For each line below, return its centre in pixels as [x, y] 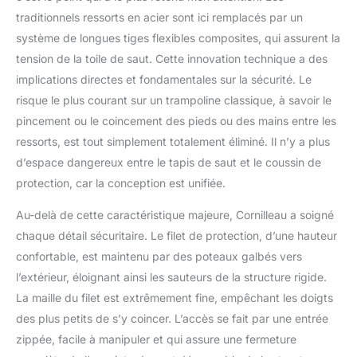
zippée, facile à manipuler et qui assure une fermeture [156, 339]
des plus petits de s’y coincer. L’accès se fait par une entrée [172, 318]
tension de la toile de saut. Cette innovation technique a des [172, 58]
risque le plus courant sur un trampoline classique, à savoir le [174, 100]
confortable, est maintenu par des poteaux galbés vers [159, 256]
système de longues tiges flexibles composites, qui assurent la [178, 37]
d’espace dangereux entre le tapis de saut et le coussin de [169, 162]
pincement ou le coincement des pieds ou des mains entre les [176, 120]
